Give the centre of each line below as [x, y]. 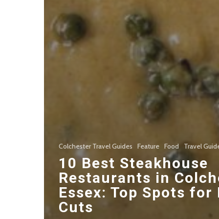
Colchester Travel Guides [96, 146]
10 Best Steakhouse [133, 163]
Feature [148, 146]
